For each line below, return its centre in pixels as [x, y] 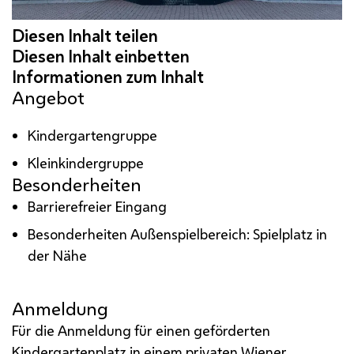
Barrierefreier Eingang [98, 206]
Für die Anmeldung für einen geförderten [141, 330]
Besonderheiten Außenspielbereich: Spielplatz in [178, 233]
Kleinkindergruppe [86, 162]
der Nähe [58, 255]
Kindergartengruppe [93, 135]
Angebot [48, 97]
